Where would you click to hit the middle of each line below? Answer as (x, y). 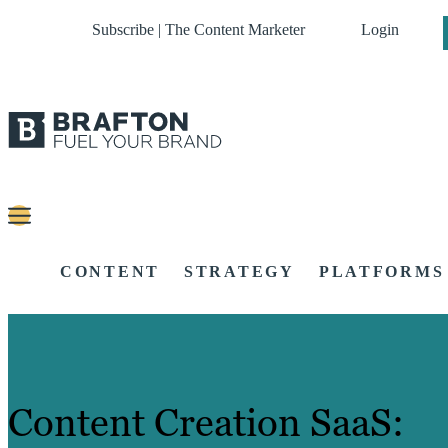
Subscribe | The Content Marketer (198, 29)
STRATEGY (239, 272)
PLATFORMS (381, 272)
